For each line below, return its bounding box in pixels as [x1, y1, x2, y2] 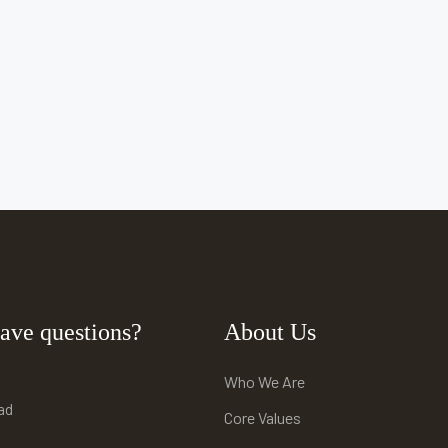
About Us [224, 318, 316, 345]
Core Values [224, 407, 301, 427]
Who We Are [224, 371, 305, 391]
